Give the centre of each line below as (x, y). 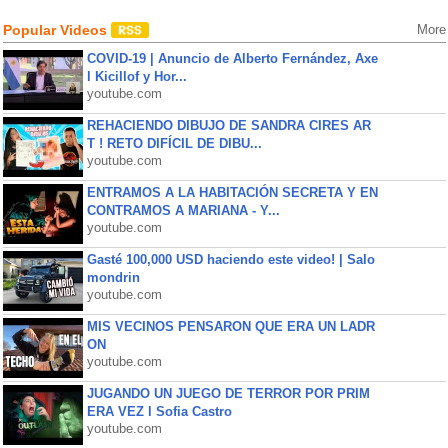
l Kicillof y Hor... (136, 76)
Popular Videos (56, 30)
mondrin (113, 277)
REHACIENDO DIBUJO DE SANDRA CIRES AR (228, 125)
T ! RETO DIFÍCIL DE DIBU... (174, 143)
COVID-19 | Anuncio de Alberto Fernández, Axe (232, 58)
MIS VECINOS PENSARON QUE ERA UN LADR (230, 326)
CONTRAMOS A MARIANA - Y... (183, 210)
